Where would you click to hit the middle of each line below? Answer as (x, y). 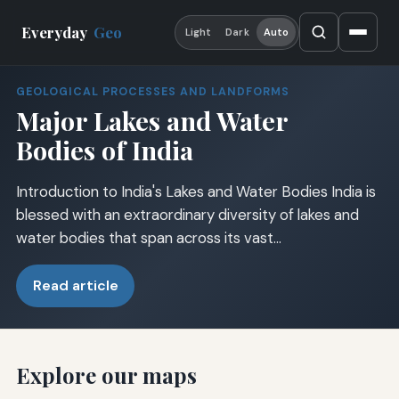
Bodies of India (104, 150)
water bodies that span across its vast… (148, 237)
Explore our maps (106, 375)
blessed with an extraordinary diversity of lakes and (187, 214)
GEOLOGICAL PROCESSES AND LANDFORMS (152, 91)
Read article (75, 286)
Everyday (56, 33)
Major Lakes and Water (151, 121)
